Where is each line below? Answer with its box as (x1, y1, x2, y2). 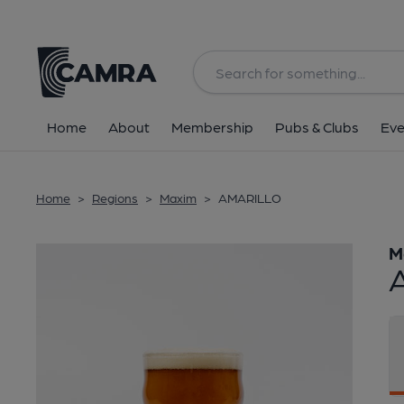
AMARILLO (218, 190, 281, 205)
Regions (92, 190, 138, 205)
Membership (171, 118, 253, 135)
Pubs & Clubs (275, 118, 359, 135)
